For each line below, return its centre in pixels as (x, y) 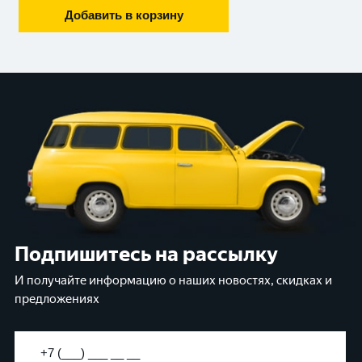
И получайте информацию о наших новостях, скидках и (173, 281)
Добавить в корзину (124, 15)
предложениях (57, 299)
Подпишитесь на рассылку (146, 254)
